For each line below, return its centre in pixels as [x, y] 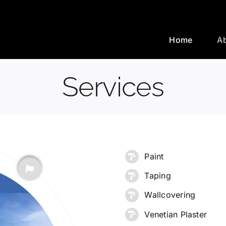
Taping [158, 176]
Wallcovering [170, 195]
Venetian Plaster [176, 214]
